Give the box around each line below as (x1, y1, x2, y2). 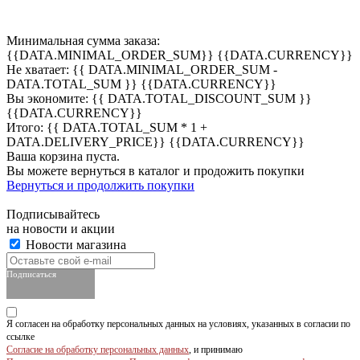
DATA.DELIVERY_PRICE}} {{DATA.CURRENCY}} (6, 134, 305, 149)
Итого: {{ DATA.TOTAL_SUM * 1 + (6, 120, 207, 134)
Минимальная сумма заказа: (6, 33, 160, 47)
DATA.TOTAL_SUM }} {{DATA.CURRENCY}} (6, 76, 276, 91)
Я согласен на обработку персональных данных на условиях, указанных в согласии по (6, 317, 350, 329)
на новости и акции (6, 221, 115, 235)
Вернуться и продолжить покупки (6, 178, 194, 192)
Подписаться (6, 268, 56, 279)
